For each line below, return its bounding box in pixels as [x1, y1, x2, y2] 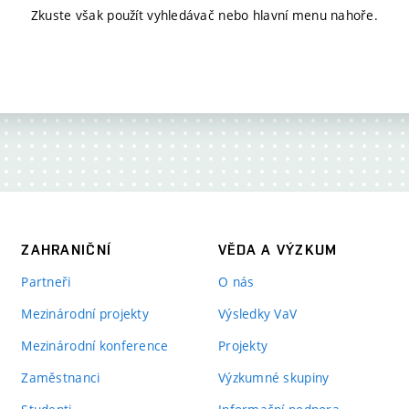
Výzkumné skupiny [217, 369, 330, 386]
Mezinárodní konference [21, 337, 169, 354]
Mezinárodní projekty [21, 305, 149, 322]
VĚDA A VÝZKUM [217, 241, 338, 258]
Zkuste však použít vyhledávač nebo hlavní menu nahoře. [30, 6, 379, 24]
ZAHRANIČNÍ [21, 241, 112, 258]
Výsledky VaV [217, 305, 298, 322]
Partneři [21, 273, 71, 290]
